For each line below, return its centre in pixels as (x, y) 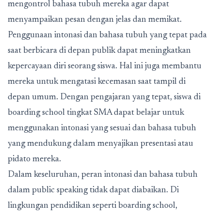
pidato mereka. (34, 159)
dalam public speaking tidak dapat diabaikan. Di (93, 190)
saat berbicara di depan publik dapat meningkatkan (99, 51)
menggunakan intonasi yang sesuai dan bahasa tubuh (102, 128)
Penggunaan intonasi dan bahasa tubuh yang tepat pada (107, 35)
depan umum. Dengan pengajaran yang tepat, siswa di (104, 97)
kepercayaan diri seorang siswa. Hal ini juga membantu (105, 66)
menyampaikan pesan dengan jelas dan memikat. (95, 20)
